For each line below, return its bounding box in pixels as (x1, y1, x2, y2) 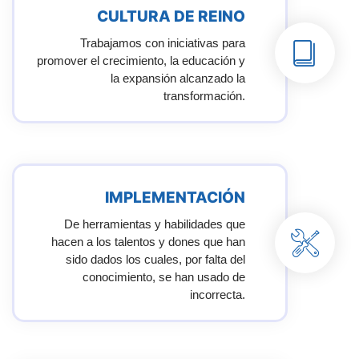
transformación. (163, 89, 245, 103)
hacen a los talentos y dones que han (50, 235, 245, 249)
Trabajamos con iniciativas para (79, 36, 245, 50)
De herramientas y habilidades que (63, 217, 245, 232)
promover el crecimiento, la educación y (36, 54, 245, 68)
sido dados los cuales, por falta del (65, 252, 245, 267)
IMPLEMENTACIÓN (104, 188, 245, 208)
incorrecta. (189, 288, 245, 302)
